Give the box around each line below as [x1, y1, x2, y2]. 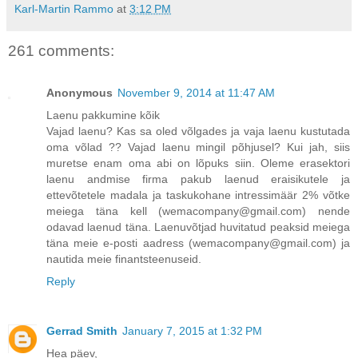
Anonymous [46, 86, 113, 99]
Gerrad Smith [46, 324, 117, 337]
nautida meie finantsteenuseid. [46, 252, 201, 265]
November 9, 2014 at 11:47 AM [117, 86, 275, 99]
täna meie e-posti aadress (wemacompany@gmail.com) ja [46, 236, 350, 249]
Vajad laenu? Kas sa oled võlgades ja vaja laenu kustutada [46, 124, 350, 137]
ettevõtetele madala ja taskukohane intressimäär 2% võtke [46, 188, 350, 201]
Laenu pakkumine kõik [46, 108, 160, 121]
